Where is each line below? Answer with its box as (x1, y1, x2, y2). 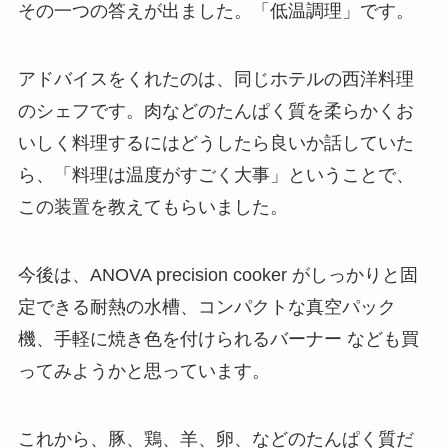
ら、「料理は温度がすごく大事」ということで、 (17, 164, 414, 185)
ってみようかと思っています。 (17, 360, 270, 381)
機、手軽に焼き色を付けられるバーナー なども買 (17, 328, 419, 349)
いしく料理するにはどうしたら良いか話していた (17, 132, 414, 153)
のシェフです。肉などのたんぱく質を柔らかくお (17, 100, 414, 121)
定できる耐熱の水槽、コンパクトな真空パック (17, 296, 396, 317)
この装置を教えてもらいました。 (17, 196, 288, 217)
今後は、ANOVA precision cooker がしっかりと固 (17, 264, 418, 285)
